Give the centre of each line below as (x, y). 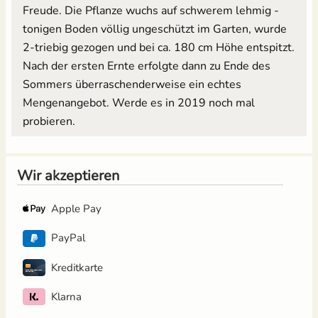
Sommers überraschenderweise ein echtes (132, 84)
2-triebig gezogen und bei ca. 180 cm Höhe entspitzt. (159, 47)
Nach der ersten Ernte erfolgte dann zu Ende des (147, 66)
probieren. (49, 121)
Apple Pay (76, 209)
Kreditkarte (77, 267)
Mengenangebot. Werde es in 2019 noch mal (139, 103)
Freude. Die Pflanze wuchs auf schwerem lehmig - (151, 10)
